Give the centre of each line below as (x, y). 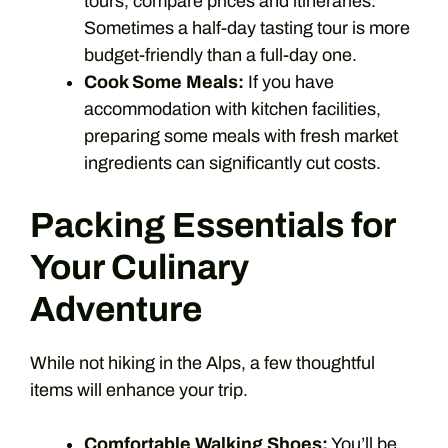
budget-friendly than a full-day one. (220, 55)
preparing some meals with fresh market (241, 136)
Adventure (116, 309)
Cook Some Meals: (164, 82)
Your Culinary (139, 267)
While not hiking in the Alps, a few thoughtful (202, 363)
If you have (289, 82)
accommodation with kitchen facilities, (232, 109)
